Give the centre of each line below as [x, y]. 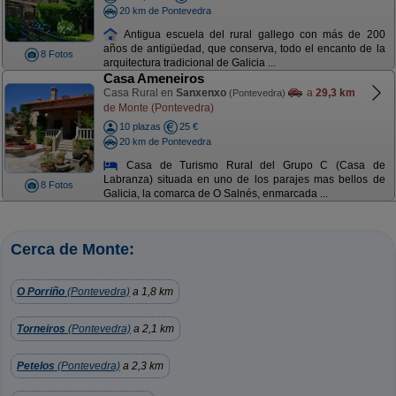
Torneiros [41, 329]
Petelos [36, 366]
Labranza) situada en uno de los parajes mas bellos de [244, 180]
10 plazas [140, 126]
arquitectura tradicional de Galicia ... [189, 63]
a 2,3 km [142, 366]
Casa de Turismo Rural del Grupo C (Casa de [252, 165]
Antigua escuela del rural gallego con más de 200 [252, 34]
